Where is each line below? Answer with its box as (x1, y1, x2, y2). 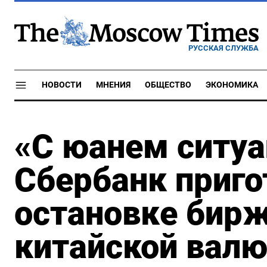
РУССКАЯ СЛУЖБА (188, 43, 259, 52)
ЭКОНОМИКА (206, 80, 258, 90)
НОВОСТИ (42, 80, 82, 90)
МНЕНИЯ (96, 80, 131, 90)
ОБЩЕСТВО (145, 80, 191, 90)
